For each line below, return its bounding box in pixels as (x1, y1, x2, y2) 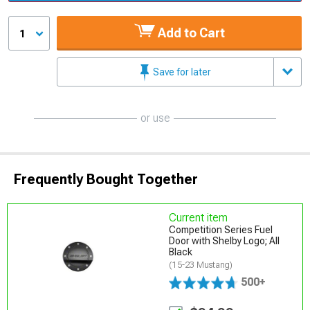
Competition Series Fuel (169, 224, 273, 235)
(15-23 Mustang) (169, 259, 233, 270)
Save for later (151, 66, 211, 77)
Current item (169, 210, 228, 224)
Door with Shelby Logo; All (169, 235, 280, 246)
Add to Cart (154, 25, 225, 40)
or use (140, 111, 170, 125)
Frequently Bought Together (14, 170, 198, 188)
